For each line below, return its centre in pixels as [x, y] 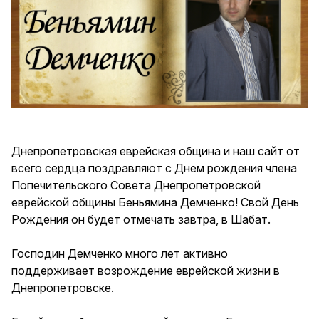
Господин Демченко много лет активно [120, 253]
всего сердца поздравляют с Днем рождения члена [154, 168]
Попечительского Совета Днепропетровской [136, 185]
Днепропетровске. [63, 287]
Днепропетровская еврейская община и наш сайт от [156, 151]
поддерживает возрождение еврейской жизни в [146, 270]
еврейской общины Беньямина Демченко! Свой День [155, 202]
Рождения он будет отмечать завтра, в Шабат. [141, 219]
